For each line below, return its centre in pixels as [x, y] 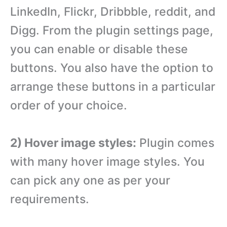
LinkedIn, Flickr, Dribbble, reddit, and [113, 11]
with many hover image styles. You [107, 161]
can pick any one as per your [90, 180]
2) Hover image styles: [73, 143]
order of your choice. [69, 105]
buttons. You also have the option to [112, 68]
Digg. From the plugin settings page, [112, 30]
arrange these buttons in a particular [113, 86]
